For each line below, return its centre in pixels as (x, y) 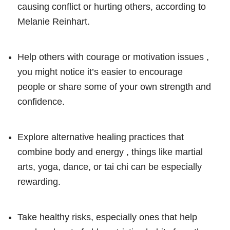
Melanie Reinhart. (54, 21)
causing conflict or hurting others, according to (112, 6)
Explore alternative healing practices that (101, 137)
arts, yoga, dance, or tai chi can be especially (110, 167)
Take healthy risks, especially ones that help (107, 217)
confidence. (41, 101)
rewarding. (39, 181)
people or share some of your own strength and (114, 87)
